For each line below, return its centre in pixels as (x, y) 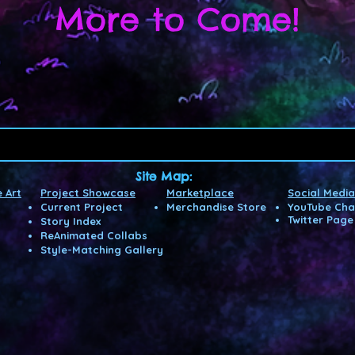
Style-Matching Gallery (102, 249)
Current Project (83, 206)
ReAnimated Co (81, 235)
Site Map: (163, 176)
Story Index (71, 221)
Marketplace (200, 192)
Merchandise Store (216, 206)
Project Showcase (88, 192)
